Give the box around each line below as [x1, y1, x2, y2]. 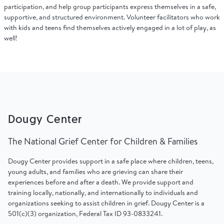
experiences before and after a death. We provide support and [8, 177, 193, 187]
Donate [100, 126, 123, 136]
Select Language [83, 56, 132, 67]
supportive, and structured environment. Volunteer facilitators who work [4, 12, 220, 22]
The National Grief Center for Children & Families [8, 135, 197, 147]
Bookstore [52, 164, 84, 175]
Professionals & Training [100, 164, 171, 175]
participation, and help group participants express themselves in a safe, [4, 1, 216, 11]
